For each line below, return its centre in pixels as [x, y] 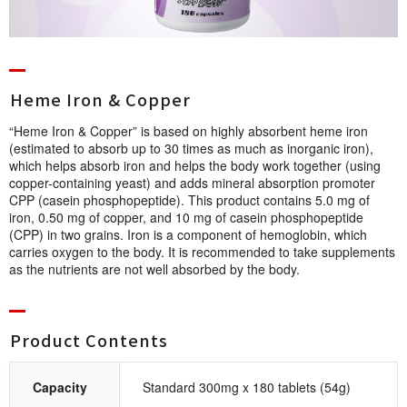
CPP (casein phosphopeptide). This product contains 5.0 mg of [189, 200]
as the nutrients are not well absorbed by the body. [154, 269]
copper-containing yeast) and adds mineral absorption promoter [192, 183]
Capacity [60, 387]
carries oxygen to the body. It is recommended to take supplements [202, 252]
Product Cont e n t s [89, 340]
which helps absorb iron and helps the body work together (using [195, 166]
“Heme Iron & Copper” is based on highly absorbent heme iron [189, 131]
